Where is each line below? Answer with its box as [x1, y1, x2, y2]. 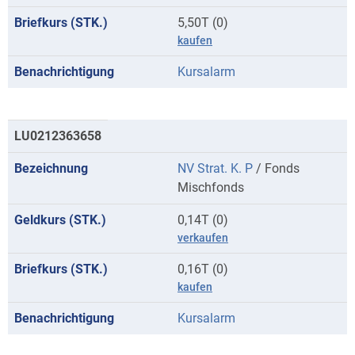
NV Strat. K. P [177, 161, 253, 176]
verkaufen [177, 231, 228, 244]
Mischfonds [177, 180, 244, 195]
